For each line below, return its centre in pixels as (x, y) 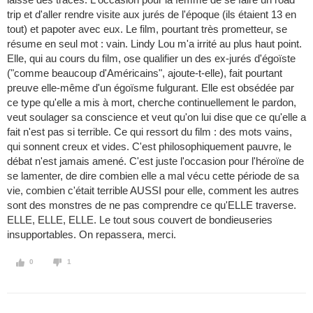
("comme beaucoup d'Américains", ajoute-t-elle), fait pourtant (145, 73)
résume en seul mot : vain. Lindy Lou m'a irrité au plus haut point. (154, 44)
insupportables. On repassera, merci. (92, 235)
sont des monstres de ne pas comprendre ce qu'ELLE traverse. (152, 205)
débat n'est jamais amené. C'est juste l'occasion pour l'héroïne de (155, 161)
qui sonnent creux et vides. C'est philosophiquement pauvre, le (149, 147)
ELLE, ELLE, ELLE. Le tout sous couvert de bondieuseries (140, 220)
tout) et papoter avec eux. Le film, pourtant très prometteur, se (147, 29)
